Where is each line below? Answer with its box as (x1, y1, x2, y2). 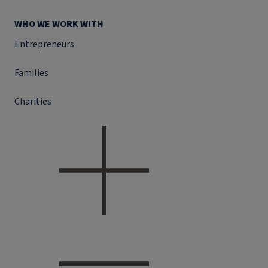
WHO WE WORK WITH (14, 17, 103, 31)
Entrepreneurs (14, 38, 74, 51)
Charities (14, 95, 51, 108)
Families (14, 66, 48, 80)
